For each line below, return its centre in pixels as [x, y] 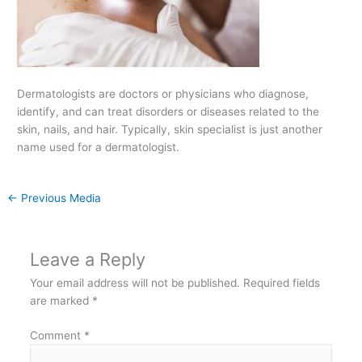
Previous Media [60, 198]
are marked [61, 301]
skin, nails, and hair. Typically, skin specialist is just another [170, 129]
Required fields [281, 283]
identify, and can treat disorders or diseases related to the [168, 111]
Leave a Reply [87, 260]
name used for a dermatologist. [99, 147]
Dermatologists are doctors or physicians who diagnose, [163, 93]
